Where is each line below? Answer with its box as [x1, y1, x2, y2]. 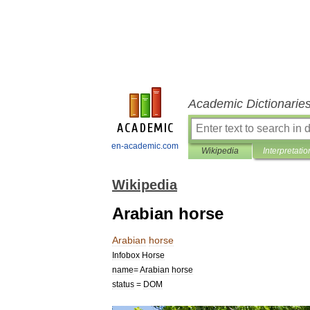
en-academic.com [111, 141, 179, 151]
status [112, 280, 134, 289]
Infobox [112, 250, 140, 259]
